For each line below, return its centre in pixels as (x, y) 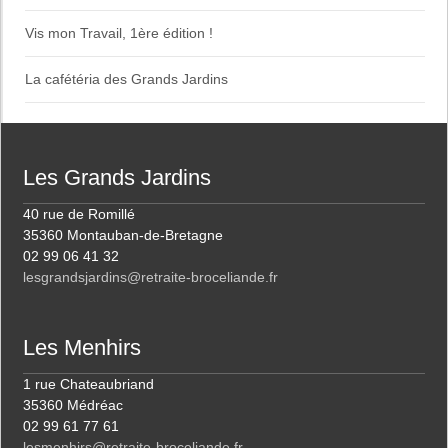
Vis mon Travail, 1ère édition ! (119, 33)
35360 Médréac (73, 405)
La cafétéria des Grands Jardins (127, 79)
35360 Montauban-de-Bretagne (123, 235)
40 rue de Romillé (79, 214)
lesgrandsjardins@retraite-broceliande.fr (151, 277)
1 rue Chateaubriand (89, 384)
